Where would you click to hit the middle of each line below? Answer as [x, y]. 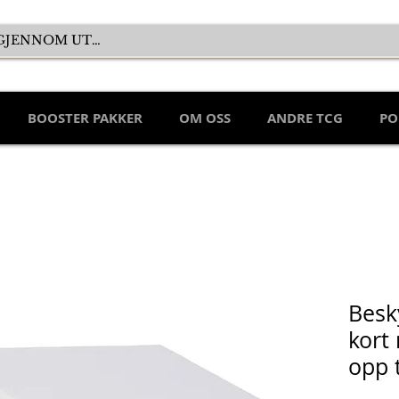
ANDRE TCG [305, 118]
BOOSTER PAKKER [85, 118]
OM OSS [205, 118]
